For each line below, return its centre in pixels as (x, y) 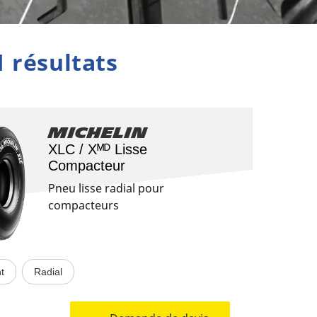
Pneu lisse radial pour (106, 188)
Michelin (98, 133)
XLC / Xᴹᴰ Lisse (98, 149)
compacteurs (83, 205)
